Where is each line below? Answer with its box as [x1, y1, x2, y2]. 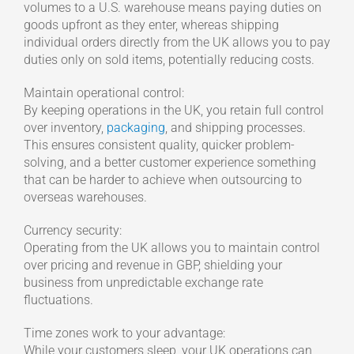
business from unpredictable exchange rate [23, 275, 263, 291]
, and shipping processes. [164, 120, 306, 136]
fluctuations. [23, 292, 93, 308]
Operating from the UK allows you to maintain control [23, 240, 320, 256]
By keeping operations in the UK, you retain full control [23, 103, 324, 119]
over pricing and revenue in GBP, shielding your [23, 258, 282, 273]
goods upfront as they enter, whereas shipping [23, 17, 279, 33]
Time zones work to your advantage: [23, 326, 225, 341]
